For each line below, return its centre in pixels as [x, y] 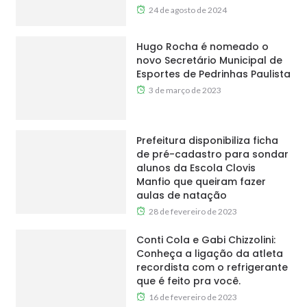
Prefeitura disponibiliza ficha [207, 141]
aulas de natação [181, 196]
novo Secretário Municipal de [209, 61]
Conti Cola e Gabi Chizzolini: [206, 240]
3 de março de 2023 [185, 90]
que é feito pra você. [188, 281]
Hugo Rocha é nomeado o [202, 47]
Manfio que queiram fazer [201, 182]
